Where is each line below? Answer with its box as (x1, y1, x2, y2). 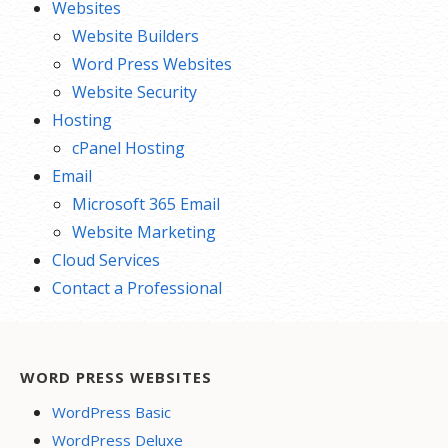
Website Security (72, 81, 197, 104)
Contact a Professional (52, 277, 222, 300)
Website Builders (72, 25, 199, 48)
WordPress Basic (52, 402, 171, 423)
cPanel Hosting (72, 137, 185, 160)
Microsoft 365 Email (72, 193, 220, 216)
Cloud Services (52, 249, 160, 272)
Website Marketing (72, 221, 216, 244)
